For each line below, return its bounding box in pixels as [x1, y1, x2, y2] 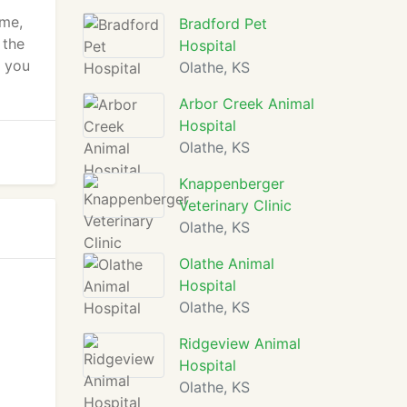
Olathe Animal [179, 254, 274, 273]
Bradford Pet [179, 15, 267, 33]
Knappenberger [179, 174, 284, 193]
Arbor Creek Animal [179, 94, 314, 113]
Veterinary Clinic [179, 196, 292, 214]
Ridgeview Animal [179, 334, 301, 352]
